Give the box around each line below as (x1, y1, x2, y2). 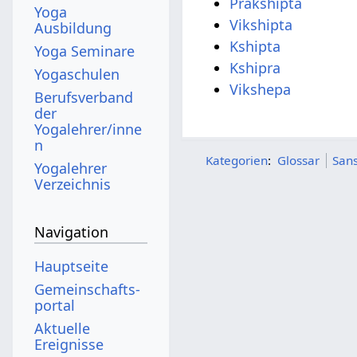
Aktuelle (34, 318, 91, 338)
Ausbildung (34, 18, 112, 37)
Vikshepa (229, 80, 292, 100)
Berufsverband (34, 87, 134, 107)
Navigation (34, 222, 109, 242)
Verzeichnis (34, 174, 112, 194)
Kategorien (206, 152, 269, 169)
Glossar (277, 152, 320, 169)
